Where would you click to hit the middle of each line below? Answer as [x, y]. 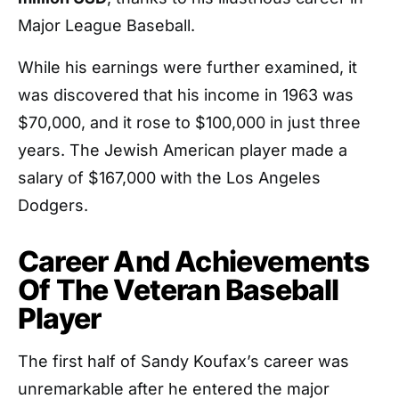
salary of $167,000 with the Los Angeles [169, 178]
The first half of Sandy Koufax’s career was [183, 361]
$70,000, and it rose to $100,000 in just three [189, 122]
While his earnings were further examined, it [187, 67]
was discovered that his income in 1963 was [186, 95]
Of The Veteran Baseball [179, 290]
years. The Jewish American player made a [183, 150]
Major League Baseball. [106, 25]
